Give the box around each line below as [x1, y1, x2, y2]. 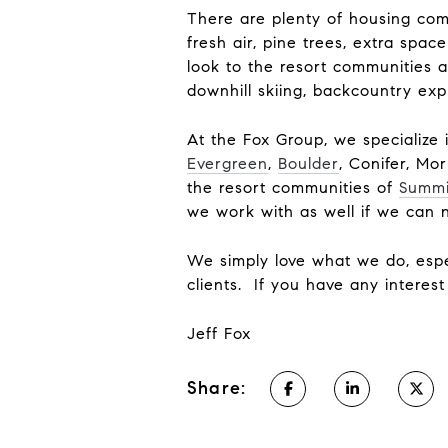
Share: [187, 377, 247, 400]
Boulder [278, 153, 339, 173]
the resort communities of [187, 177, 399, 197]
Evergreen [187, 153, 268, 173]
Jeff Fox [187, 323, 257, 343]
